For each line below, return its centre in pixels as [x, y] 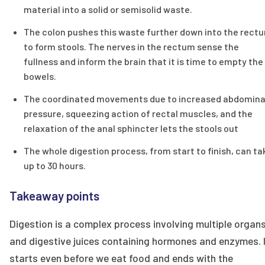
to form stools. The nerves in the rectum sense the [131, 47]
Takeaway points [54, 195]
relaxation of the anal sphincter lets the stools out [131, 128]
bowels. [40, 76]
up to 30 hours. [55, 165]
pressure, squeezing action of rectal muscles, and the [138, 114]
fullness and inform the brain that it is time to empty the [143, 62]
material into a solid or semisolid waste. [108, 9]
